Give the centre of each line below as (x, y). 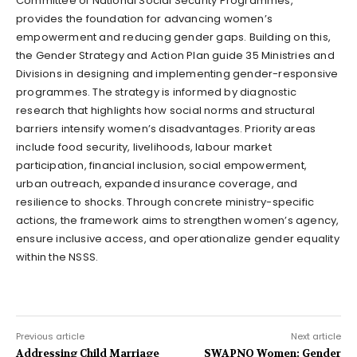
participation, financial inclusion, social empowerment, (162, 165)
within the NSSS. (57, 257)
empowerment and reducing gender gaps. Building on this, (174, 37)
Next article (316, 336)
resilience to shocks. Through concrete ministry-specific (165, 202)
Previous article (50, 336)
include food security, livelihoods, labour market (144, 147)
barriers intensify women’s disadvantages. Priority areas (166, 128)
